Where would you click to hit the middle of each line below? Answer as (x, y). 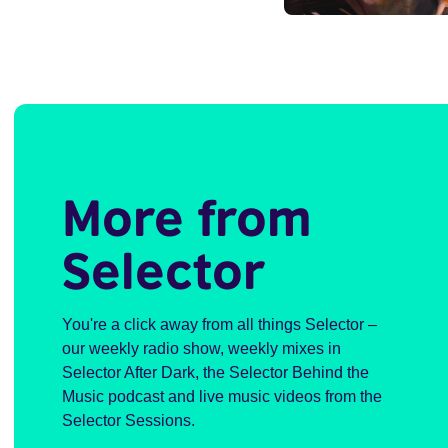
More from (186, 217)
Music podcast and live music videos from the (221, 396)
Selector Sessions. (128, 420)
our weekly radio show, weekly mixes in (201, 348)
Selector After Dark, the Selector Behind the (215, 372)
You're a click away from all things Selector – (219, 324)
